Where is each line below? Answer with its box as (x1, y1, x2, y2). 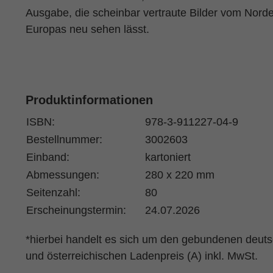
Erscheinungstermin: (26, 204, 126, 216)
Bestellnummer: (26, 133, 102, 146)
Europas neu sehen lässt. (25, 23, 149, 35)
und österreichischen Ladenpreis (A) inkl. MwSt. (25, 250, 258, 262)
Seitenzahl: (26, 186, 80, 199)
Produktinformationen (25, 93, 153, 107)
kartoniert (144, 151, 191, 163)
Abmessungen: (26, 169, 99, 181)
